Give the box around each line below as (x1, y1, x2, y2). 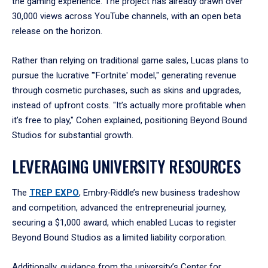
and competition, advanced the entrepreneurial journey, (12, 202, 226, 213)
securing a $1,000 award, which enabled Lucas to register (12, 217, 236, 228)
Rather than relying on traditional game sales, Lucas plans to (12, 54, 249, 66)
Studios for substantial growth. (12, 129, 133, 141)
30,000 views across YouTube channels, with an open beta (12, 10, 241, 22)
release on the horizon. (12, 25, 102, 36)
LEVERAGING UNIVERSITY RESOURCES (12, 154, 241, 178)
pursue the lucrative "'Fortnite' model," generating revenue (12, 69, 236, 81)
